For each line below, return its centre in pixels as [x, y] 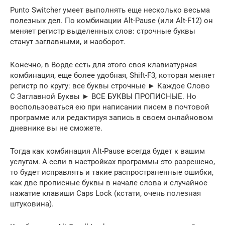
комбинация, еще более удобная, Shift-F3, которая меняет [113, 75]
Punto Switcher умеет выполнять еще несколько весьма [110, 10]
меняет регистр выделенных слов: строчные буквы [103, 31]
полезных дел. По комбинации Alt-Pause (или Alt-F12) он [111, 20]
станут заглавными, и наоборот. [68, 41]
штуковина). [32, 204]
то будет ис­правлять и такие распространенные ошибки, [112, 172]
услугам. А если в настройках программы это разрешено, [113, 161]
